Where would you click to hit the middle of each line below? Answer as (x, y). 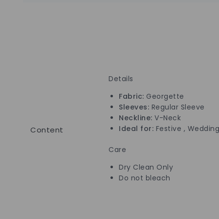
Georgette (164, 97)
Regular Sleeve (178, 107)
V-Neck (168, 118)
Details (121, 79)
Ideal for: (136, 129)
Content (47, 130)
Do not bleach (145, 178)
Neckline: (137, 118)
